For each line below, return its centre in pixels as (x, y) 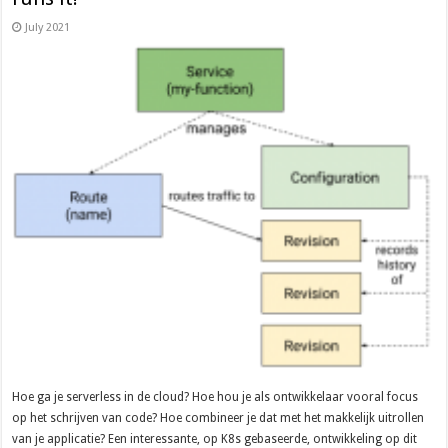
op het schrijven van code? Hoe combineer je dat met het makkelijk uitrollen (218, 418)
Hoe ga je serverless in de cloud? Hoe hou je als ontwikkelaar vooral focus (215, 397)
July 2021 (48, 28)
